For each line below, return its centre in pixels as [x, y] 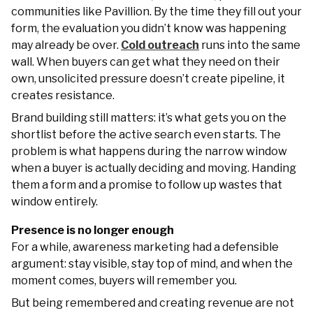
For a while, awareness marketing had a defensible [145, 247]
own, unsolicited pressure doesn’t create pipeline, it [148, 78]
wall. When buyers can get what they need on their [146, 61]
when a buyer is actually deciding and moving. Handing [154, 168]
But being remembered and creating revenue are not [153, 303]
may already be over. [66, 45]
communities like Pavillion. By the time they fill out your [156, 11]
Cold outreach [160, 45]
